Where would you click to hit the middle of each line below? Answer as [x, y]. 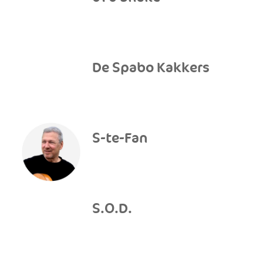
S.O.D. [112, 209]
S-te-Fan [120, 138]
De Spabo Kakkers [151, 68]
